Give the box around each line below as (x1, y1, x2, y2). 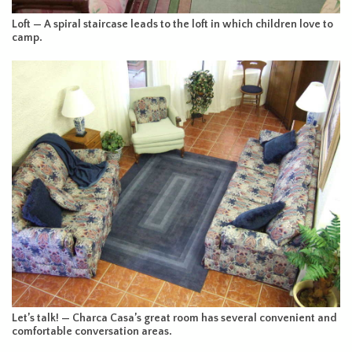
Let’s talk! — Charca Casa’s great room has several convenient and (12, 311, 337, 324)
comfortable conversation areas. (12, 324, 172, 338)
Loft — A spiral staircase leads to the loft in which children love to (12, 18, 333, 31)
